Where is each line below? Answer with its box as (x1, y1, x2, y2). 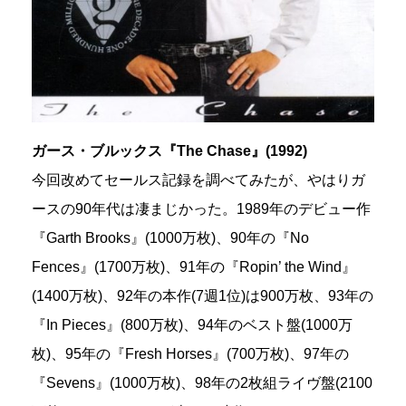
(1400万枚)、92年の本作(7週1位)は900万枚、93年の (32, 287, 373, 304)
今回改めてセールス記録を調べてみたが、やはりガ (32, 171, 365, 188)
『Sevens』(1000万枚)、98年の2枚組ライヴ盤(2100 (32, 374, 372, 391)
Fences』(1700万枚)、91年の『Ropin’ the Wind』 (32, 258, 356, 275)
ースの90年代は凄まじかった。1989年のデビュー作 (32, 200, 371, 217)
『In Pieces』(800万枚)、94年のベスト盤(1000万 (32, 316, 353, 333)
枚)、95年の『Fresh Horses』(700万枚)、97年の (32, 345, 349, 362)
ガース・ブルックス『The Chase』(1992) (32, 142, 307, 159)
